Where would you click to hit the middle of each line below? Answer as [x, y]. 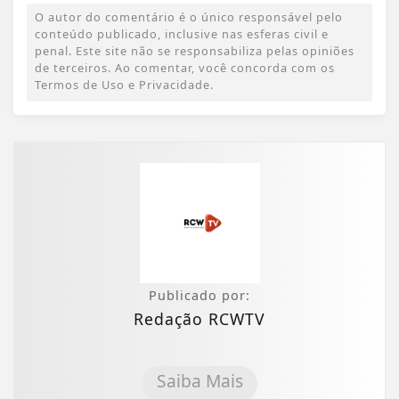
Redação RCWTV [199, 318]
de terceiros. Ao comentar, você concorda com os [185, 67]
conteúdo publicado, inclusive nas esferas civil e [182, 33]
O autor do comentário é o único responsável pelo [189, 16]
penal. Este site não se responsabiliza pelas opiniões [195, 50]
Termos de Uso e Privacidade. [124, 84]
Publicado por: [199, 295]
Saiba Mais [199, 380]
